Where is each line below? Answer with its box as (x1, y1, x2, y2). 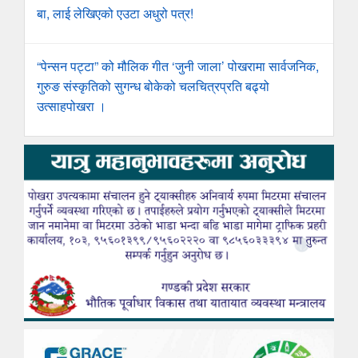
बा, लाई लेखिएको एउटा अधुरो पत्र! (37, 3, 193, 22)
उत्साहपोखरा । (37, 96, 106, 115)
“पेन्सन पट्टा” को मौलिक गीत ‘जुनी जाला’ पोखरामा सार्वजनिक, (37, 56, 319, 75)
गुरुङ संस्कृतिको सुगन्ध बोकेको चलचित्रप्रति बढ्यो (37, 76, 269, 95)
